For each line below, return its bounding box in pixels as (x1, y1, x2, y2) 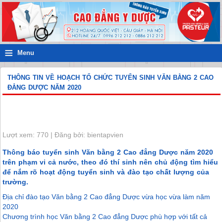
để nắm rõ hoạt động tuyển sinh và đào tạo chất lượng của (2, 168, 210, 176)
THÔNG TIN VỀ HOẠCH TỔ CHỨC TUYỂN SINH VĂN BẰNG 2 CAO (7, 74, 214, 82)
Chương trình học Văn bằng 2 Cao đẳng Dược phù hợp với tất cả (2, 213, 208, 221)
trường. (2, 178, 29, 186)
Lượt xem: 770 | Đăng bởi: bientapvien (2, 131, 124, 139)
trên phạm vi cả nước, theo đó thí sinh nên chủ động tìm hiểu (2, 158, 219, 166)
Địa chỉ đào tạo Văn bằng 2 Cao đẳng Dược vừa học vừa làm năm (2, 193, 211, 201)
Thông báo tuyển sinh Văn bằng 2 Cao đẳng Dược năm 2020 (2, 148, 214, 157)
